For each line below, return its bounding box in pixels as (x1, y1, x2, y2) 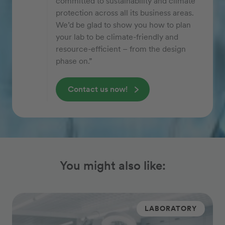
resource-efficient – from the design (56, 44, 186, 54)
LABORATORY (145, 204, 197, 212)
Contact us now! (68, 84, 128, 94)
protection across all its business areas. (56, 8, 194, 18)
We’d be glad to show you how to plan (56, 20, 191, 30)
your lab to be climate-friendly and (56, 32, 178, 42)
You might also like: (59, 158, 166, 173)
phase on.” (56, 56, 92, 66)
